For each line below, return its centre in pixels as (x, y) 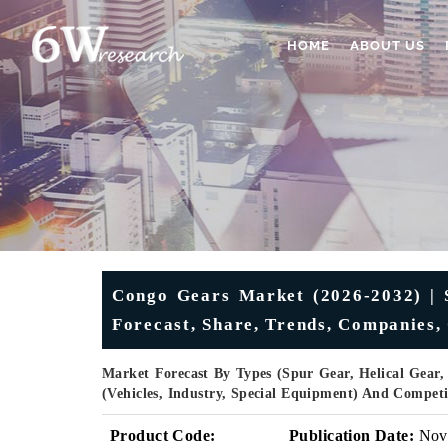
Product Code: (163, 435)
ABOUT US (387, 45)
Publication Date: (352, 435)
